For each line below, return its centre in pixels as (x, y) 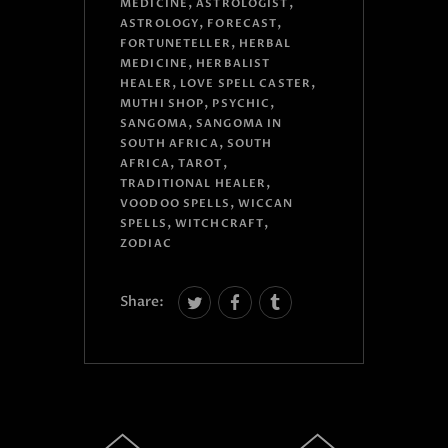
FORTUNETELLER (175, 44)
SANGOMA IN (239, 124)
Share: (142, 301)
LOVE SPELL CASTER (245, 84)
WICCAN (265, 204)
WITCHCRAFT (219, 224)
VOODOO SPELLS (175, 204)
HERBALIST (233, 64)
